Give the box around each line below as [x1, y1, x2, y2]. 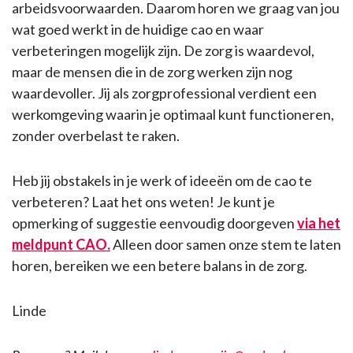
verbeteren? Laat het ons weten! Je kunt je [12, 193, 275, 211]
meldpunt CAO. [12, 236, 110, 254]
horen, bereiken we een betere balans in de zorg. [12, 257, 307, 275]
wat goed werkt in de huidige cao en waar [12, 20, 264, 39]
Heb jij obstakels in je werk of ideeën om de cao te [12, 172, 312, 190]
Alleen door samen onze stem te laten [110, 236, 341, 254]
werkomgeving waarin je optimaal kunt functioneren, [12, 106, 334, 124]
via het [297, 214, 340, 232]
